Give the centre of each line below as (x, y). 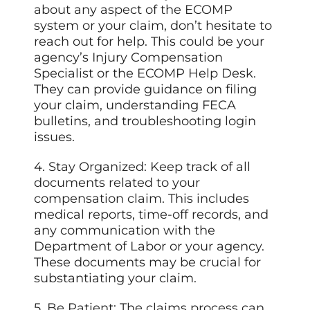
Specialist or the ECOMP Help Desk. (145, 74)
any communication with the (125, 231)
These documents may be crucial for (148, 263)
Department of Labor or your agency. (149, 247)
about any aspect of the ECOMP (134, 10)
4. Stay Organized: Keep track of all (143, 167)
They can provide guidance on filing (146, 90)
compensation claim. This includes (142, 199)
